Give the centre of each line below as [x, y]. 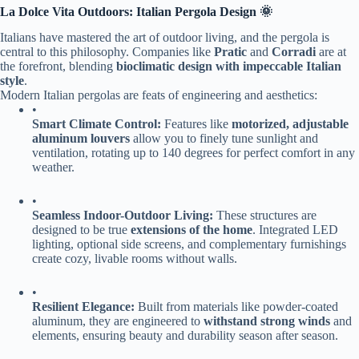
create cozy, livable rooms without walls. [135, 259]
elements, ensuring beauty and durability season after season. [185, 336]
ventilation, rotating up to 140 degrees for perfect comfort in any [194, 153]
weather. [53, 167]
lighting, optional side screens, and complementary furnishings [189, 244]
